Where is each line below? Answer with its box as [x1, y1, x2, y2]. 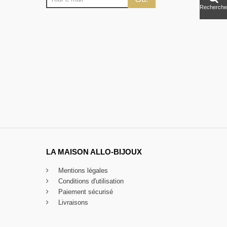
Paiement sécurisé [56, 188, 113, 196]
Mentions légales [56, 167, 108, 175]
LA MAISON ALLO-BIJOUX [46, 147, 142, 157]
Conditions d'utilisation [56, 177, 124, 185]
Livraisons [56, 199, 88, 207]
